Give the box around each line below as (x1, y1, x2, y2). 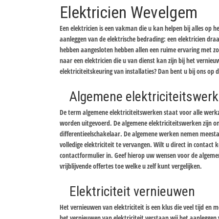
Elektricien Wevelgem (60, 2, 197, 22)
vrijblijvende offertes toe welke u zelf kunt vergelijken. (60, 161, 202, 171)
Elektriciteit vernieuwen (69, 183, 195, 200)
